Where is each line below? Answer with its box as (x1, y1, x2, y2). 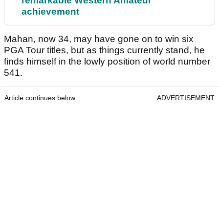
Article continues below (4, 93, 75, 102)
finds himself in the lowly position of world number (4, 56, 210, 66)
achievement (22, 6, 79, 17)
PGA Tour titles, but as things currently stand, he (4, 44, 205, 55)
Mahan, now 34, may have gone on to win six (4, 33, 194, 44)
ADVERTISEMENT (157, 93, 215, 102)
